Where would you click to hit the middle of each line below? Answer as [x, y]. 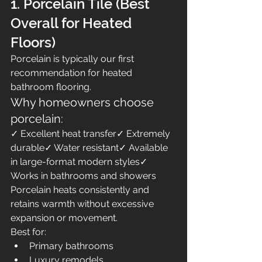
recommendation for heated [73, 73]
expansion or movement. [64, 218]
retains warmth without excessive [83, 204]
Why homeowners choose [84, 102]
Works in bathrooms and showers [83, 176]
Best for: [28, 232]
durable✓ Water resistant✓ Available [90, 148]
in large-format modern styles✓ [80, 162]
